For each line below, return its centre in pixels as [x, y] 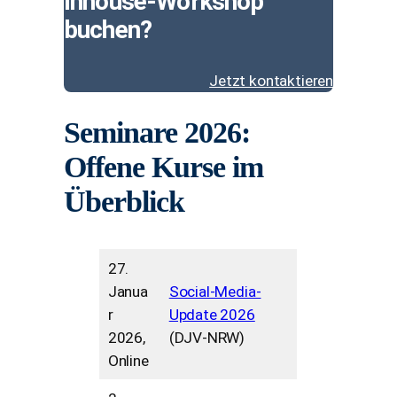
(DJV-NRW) [207, 337]
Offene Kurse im [163, 166]
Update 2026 [212, 314]
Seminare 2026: [157, 132]
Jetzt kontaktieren [271, 80]
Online [128, 360]
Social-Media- [215, 291]
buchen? [108, 29]
